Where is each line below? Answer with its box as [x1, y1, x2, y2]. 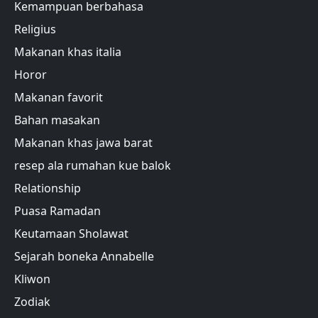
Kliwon [14, 271, 50, 287]
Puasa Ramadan [14, 203, 101, 219]
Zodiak [14, 294, 50, 310]
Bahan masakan [14, 112, 100, 128]
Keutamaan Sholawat [14, 226, 128, 242]
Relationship [14, 180, 81, 197]
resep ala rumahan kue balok [14, 158, 171, 174]
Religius [14, 21, 56, 38]
